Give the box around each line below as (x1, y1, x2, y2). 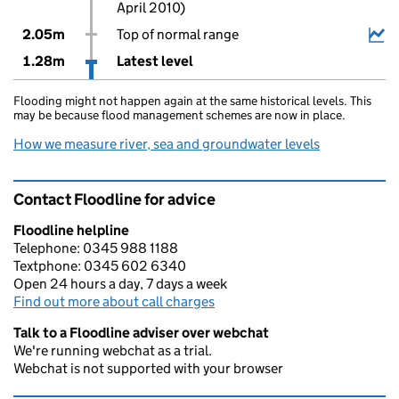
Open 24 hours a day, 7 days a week (13, 275, 227, 292)
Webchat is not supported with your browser (13, 360, 283, 377)
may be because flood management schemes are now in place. (13, 107, 346, 123)
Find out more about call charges (13, 293, 215, 310)
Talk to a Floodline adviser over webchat (13, 324, 269, 341)
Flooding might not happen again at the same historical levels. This (13, 93, 371, 109)
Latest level (116, 53, 193, 69)
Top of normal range (116, 26, 239, 43)
